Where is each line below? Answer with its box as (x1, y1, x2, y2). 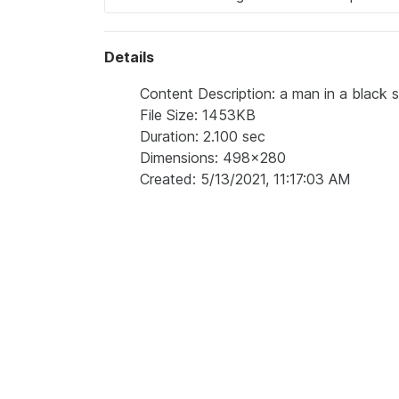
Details (104, 48, 154, 66)
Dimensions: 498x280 (140, 149, 286, 167)
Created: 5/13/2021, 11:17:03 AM (140, 170, 351, 188)
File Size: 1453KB (140, 106, 256, 124)
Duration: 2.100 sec (140, 127, 265, 145)
